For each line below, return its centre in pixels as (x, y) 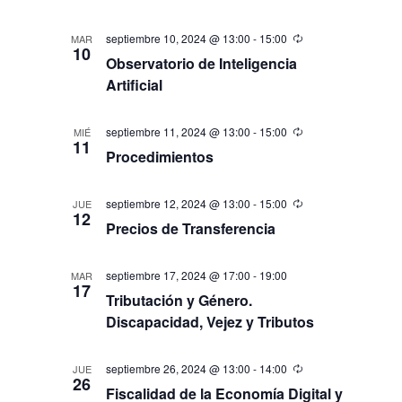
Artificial (135, 85)
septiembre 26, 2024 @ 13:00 (179, 368)
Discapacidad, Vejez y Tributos (210, 322)
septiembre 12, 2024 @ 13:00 (179, 203)
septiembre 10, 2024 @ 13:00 (179, 38)
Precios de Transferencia (191, 228)
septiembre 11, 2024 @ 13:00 (179, 131)
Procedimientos (160, 157)
